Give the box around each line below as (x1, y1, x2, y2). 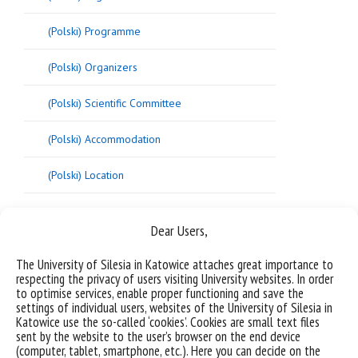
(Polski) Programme (48, 23, 141, 38)
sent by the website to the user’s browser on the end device (16, 328, 300, 345)
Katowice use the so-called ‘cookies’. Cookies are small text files (16, 313, 320, 331)
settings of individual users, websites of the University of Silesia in (16, 299, 332, 316)
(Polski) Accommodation (48, 131, 161, 146)
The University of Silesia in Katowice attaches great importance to (16, 256, 333, 273)
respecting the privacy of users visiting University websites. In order (16, 270, 333, 288)
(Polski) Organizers (48, 59, 137, 74)
